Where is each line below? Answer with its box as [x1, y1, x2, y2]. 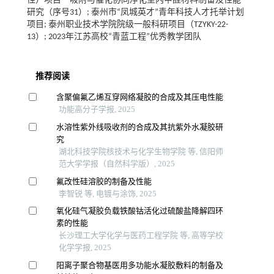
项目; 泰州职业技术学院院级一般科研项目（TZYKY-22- [26, 20, 228, 29]
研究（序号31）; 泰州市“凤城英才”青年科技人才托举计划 [26, 8, 244, 17]
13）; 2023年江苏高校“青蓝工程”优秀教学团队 [26, 32, 201, 42]
